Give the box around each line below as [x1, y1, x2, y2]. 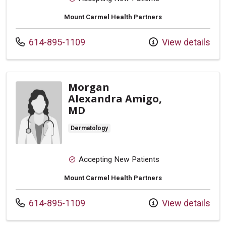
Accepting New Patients [78, 155, 159, 164]
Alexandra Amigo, [68, 92, 162, 106]
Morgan [68, 80, 109, 94]
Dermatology [71, 125, 108, 132]
